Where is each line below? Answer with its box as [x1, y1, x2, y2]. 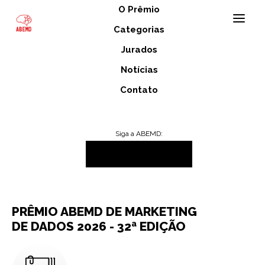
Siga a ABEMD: [115, 129, 163, 138]
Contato [120, 84, 159, 95]
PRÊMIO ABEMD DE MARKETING [12, 204, 197, 219]
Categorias [114, 24, 165, 35]
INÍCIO [12, 135, 30, 142]
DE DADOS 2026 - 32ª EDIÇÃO [12, 219, 186, 234]
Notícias [120, 64, 158, 75]
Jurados [121, 44, 157, 55]
